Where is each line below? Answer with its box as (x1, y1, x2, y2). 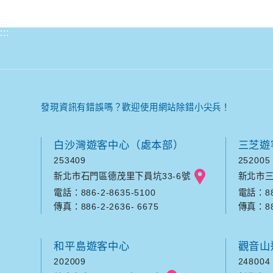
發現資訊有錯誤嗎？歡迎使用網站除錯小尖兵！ (41, 102, 230, 112)
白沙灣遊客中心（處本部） (54, 139, 184, 151)
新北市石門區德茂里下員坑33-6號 (54, 171, 191, 181)
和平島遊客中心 (54, 240, 130, 252)
